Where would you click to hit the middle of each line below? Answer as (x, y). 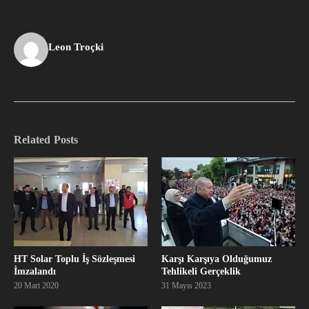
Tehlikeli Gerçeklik (201, 272)
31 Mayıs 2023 (186, 286)
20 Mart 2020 (36, 286)
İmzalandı (35, 272)
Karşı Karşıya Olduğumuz (217, 259)
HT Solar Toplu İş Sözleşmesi (74, 259)
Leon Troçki (76, 47)
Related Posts (46, 140)
